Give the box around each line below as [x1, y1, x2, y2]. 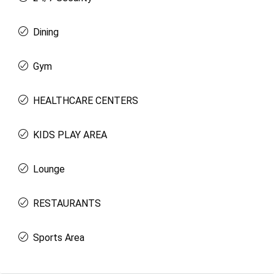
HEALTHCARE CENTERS [33, 95, 138, 106]
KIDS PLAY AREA [33, 129, 107, 141]
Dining [33, 26, 59, 38]
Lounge [33, 163, 65, 175]
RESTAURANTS [33, 198, 101, 209]
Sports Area [33, 232, 84, 243]
